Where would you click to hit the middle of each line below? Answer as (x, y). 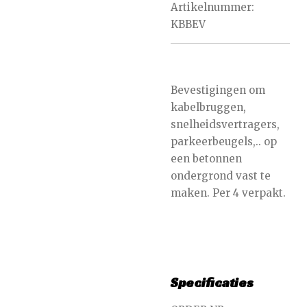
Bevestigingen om (218, 90)
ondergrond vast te (221, 176)
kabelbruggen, (208, 108)
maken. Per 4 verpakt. (228, 193)
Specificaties (212, 283)
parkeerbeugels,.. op (224, 142)
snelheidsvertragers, (225, 125)
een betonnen (206, 159)
